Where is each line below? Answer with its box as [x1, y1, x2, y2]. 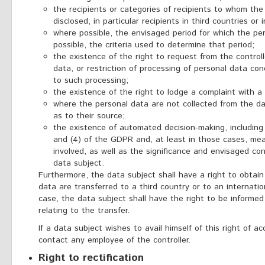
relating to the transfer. [38, 205, 130, 216]
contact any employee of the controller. [38, 234, 190, 246]
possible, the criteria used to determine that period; [53, 39, 254, 51]
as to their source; [53, 110, 125, 122]
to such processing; [53, 75, 128, 86]
